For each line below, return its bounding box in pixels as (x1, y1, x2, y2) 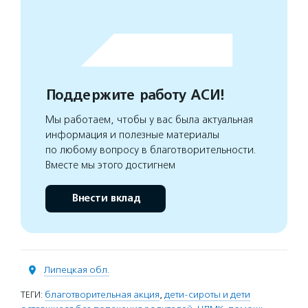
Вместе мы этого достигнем (45, 159, 175, 171)
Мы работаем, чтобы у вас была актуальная (45, 113, 253, 126)
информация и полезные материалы (45, 129, 219, 141)
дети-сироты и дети (164, 289, 250, 300)
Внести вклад (71, 192, 140, 205)
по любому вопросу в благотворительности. (45, 144, 256, 156)
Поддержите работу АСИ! (45, 87, 223, 104)
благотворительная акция (45, 289, 159, 300)
